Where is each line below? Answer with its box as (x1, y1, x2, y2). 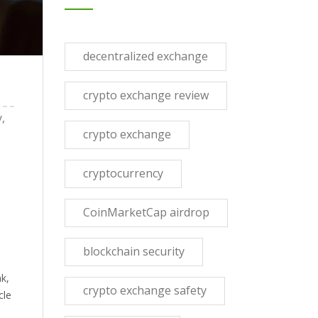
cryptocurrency (83, 165, 163, 181)
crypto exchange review (83, 87, 209, 103)
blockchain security (83, 243, 185, 259)
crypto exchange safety (83, 283, 207, 298)
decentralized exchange (83, 48, 208, 64)
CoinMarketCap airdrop (83, 204, 209, 220)
